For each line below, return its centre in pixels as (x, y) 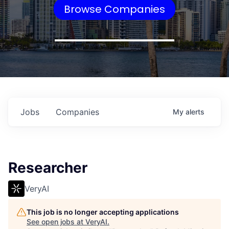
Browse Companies (114, 9)
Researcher (48, 168)
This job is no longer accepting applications (103, 212)
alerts (195, 112)
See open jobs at (56, 222)
